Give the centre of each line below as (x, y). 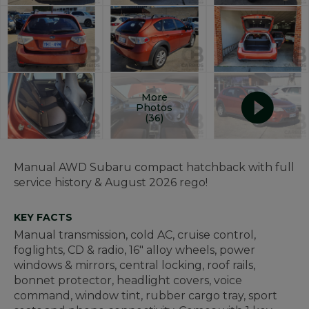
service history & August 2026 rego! (111, 183)
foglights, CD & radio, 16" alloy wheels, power (134, 250)
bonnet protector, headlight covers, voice (128, 281)
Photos (154, 107)
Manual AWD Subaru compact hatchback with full (154, 168)
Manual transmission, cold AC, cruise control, (135, 235)
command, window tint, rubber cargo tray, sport (146, 296)
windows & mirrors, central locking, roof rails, (134, 266)
